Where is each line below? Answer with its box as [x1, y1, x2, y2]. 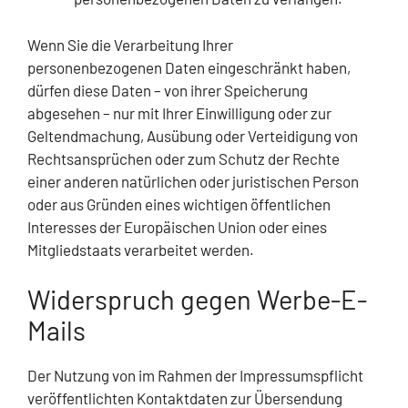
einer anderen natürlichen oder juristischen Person [27, 171, 359, 190]
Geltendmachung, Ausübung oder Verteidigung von [27, 126, 358, 145]
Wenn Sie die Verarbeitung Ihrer [27, 35, 233, 54]
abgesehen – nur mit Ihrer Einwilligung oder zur [27, 103, 331, 122]
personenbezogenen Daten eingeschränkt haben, [27, 57, 351, 76]
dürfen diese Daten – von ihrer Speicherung [27, 80, 308, 99]
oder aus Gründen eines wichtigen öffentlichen [27, 194, 331, 213]
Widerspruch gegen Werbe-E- [27, 283, 367, 316]
